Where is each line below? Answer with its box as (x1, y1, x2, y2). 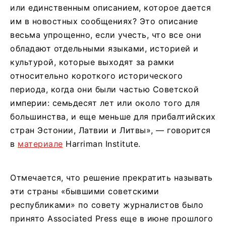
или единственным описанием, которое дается (10, 2, 211, 13)
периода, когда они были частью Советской (10, 84, 199, 94)
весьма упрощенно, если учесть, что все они (10, 29, 201, 40)
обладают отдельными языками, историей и (10, 43, 199, 53)
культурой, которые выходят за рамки (10, 56, 175, 67)
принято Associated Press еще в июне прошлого (10, 213, 213, 223)
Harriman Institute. (63, 138, 141, 149)
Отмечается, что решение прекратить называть (10, 172, 213, 183)
